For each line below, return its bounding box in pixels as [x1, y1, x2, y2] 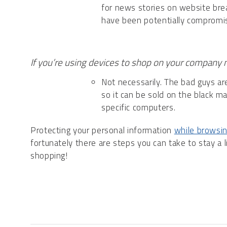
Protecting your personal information [30, 124, 174, 137]
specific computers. [101, 101, 176, 115]
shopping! [30, 149, 68, 163]
